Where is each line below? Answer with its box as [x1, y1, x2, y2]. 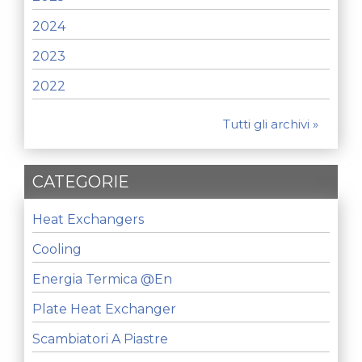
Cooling [32, 242, 82, 258]
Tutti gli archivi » [223, 116, 318, 133]
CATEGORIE [32, 172, 129, 192]
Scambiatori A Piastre [32, 331, 168, 347]
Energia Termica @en [32, 271, 172, 288]
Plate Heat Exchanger [32, 301, 176, 318]
